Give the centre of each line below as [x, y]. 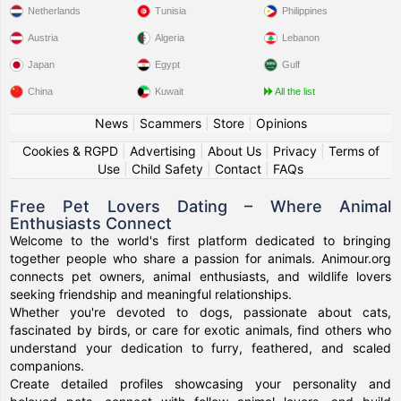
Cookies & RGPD [70, 151]
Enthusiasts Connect [91, 223]
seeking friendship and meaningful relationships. [151, 294]
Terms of [354, 151]
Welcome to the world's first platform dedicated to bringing [200, 240]
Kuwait [170, 91]
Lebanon [300, 38]
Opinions [281, 123]
